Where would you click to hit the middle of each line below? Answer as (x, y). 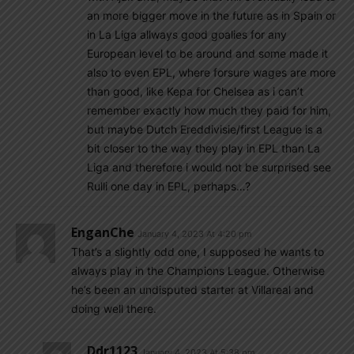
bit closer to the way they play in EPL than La (203, 148)
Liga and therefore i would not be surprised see (209, 167)
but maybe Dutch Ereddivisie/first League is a (205, 129)
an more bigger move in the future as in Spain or (211, 15)
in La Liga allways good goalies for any (187, 34)
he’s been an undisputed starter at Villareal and (192, 290)
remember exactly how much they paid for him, (209, 110)
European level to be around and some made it (207, 53)
